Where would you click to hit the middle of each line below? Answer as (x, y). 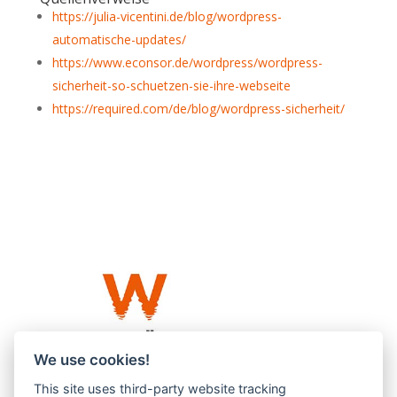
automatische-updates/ (119, 39)
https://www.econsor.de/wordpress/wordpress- (187, 62)
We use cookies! (92, 360)
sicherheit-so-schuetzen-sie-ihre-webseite (171, 86)
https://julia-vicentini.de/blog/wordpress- (167, 16)
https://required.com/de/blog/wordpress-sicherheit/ (198, 109)
